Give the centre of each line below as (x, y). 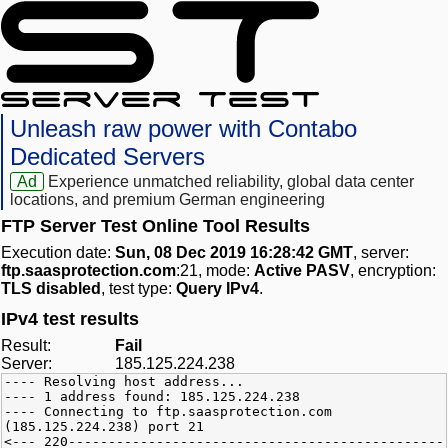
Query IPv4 (217, 289)
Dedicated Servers (107, 157)
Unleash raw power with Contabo (183, 129)
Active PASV (302, 271)
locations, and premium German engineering (167, 200)
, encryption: (393, 271)
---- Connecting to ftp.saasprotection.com (168, 412)
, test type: (138, 289)
